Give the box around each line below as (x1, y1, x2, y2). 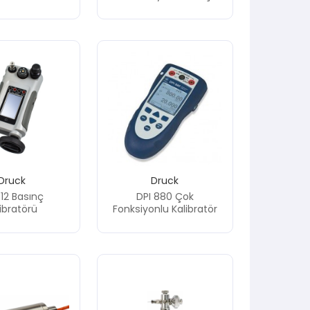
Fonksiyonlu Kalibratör (112, 203, 217, 214)
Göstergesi (138, 3, 192, 12)
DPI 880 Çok (136, 191, 194, 201)
